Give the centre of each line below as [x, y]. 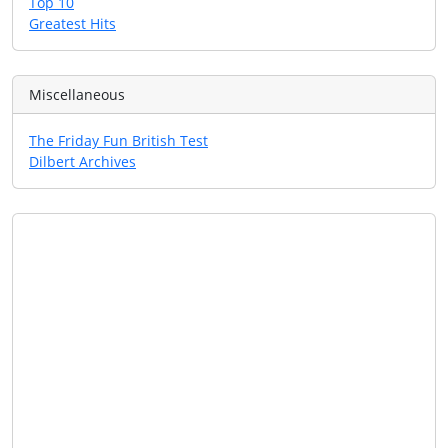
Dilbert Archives [82, 161]
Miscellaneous [77, 94]
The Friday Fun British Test [118, 140]
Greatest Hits [72, 23]
